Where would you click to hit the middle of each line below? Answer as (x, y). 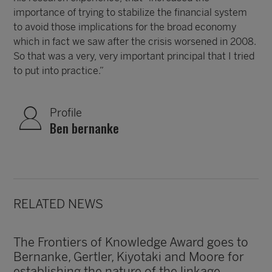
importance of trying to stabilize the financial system (131, 12)
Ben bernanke (85, 128)
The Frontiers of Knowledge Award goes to (131, 242)
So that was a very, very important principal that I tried (134, 56)
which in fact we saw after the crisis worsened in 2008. (135, 42)
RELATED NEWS (59, 204)
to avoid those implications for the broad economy (125, 27)
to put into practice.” (59, 71)
